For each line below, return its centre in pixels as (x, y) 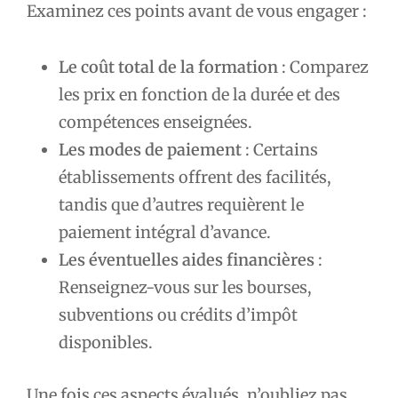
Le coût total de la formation (168, 67)
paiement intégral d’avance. (165, 232)
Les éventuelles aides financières (187, 259)
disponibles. (106, 342)
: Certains (280, 149)
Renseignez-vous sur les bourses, (185, 287)
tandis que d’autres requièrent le (181, 204)
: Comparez (323, 67)
